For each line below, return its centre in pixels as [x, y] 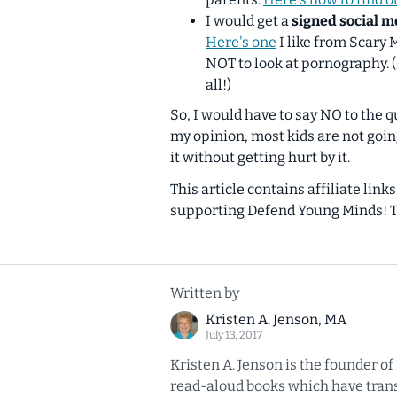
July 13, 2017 [234, 335]
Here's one [241, 42]
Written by [205, 292]
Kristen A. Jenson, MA [276, 319]
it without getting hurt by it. [260, 157]
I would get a [249, 20]
